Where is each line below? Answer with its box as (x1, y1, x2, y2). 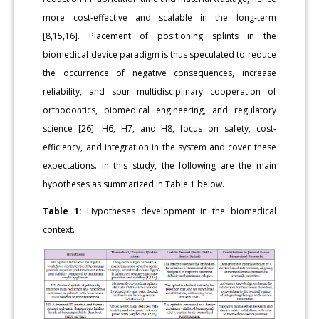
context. (43, 223, 75, 236)
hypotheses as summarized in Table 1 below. (43, 177, 225, 190)
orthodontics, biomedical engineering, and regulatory (43, 103, 276, 116)
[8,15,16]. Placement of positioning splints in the (43, 29, 276, 42)
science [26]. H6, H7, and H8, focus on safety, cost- (43, 122, 276, 135)
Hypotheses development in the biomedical (81, 204, 276, 217)
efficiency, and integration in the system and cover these (43, 140, 276, 153)
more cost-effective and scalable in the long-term (43, 11, 276, 23)
